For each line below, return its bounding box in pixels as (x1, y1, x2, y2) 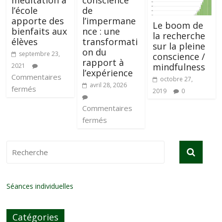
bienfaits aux (11, 25, 67, 37)
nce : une (82, 25, 120, 37)
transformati (82, 36, 138, 48)
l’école (11, 4, 38, 16)
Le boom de (152, 19, 203, 31)
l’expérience (82, 67, 133, 79)
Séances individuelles (6, 181, 74, 191)
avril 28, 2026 (89, 81, 127, 89)
